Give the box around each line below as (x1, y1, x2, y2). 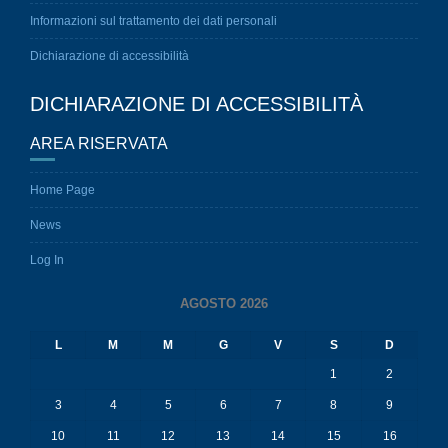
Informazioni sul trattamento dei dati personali (30, 14, 277, 28)
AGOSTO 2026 (180, 296, 268, 311)
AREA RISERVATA (30, 135, 168, 152)
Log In (30, 253, 64, 267)
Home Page (30, 183, 95, 197)
